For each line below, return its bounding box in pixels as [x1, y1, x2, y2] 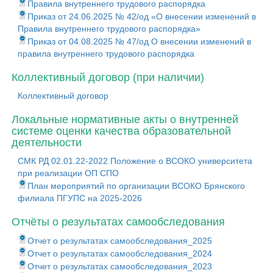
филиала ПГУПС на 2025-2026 [18, 193, 142, 203]
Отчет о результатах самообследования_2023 [27, 261, 212, 271]
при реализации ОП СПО [18, 168, 119, 178]
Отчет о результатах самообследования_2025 [27, 236, 212, 246]
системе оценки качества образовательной [12, 125, 231, 137]
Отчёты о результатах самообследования [12, 216, 225, 228]
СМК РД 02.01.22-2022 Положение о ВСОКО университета [18, 156, 252, 166]
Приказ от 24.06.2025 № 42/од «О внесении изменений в [27, 12, 256, 21]
